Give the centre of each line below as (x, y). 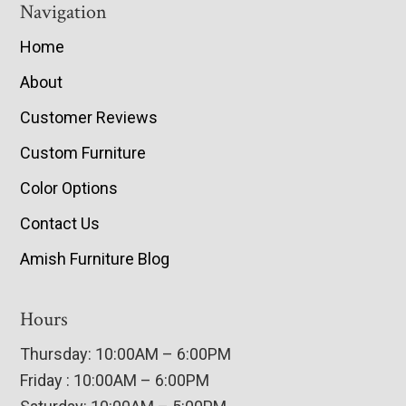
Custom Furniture (83, 153)
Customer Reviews (89, 118)
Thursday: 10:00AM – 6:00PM (126, 354)
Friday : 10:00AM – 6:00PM (115, 381)
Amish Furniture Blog (95, 259)
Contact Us (60, 224)
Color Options (69, 188)
